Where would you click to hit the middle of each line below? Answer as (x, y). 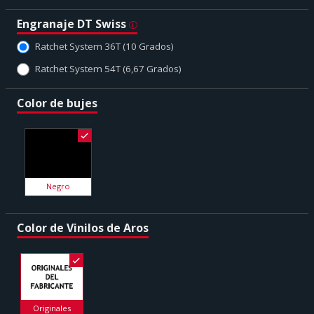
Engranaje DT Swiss (73, 23)
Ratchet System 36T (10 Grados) (104, 46)
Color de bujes (57, 103)
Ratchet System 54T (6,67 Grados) (108, 68)
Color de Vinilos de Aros (83, 228)
